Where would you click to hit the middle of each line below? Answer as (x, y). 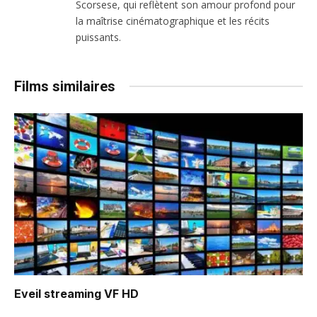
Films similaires (65, 86)
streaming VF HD (90, 294)
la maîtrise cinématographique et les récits (173, 21)
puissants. (98, 37)
